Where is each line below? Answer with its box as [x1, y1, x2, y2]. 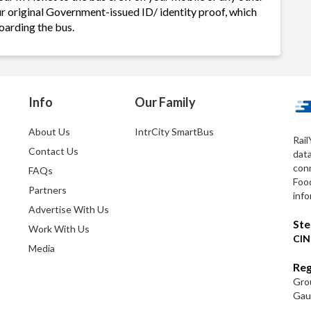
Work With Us [28, 223, 90, 235]
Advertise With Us [28, 203, 110, 215]
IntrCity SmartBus [134, 126, 214, 137]
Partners [28, 184, 67, 196]
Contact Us [28, 145, 79, 157]
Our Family [134, 94, 196, 110]
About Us [28, 126, 71, 137]
